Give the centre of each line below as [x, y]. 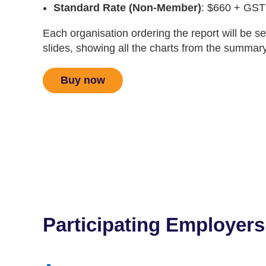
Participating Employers [154, 225]
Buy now [83, 80]
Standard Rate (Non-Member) [127, 8]
